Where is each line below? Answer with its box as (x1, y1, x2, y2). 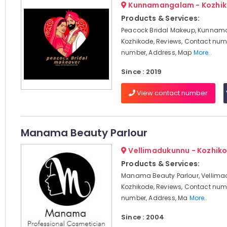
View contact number (135, 88, 208, 98)
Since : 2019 (121, 67, 162, 77)
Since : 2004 (121, 212, 165, 222)
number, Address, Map (121, 48, 194, 57)
